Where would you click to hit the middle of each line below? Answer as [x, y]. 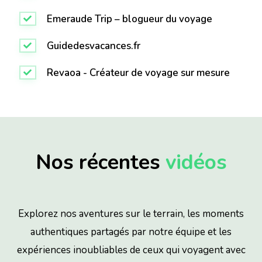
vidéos [196, 162]
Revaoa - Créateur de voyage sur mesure [138, 73]
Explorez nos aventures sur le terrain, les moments [131, 213]
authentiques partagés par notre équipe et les [131, 232]
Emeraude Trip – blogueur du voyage [129, 19]
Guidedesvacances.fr [93, 46]
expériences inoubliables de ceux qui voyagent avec [131, 250]
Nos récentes [100, 162]
